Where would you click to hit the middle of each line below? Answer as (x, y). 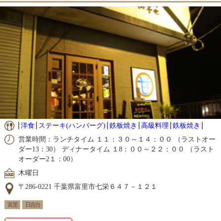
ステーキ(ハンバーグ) (72, 126)
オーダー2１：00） (47, 159)
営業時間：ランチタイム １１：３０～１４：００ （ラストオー (117, 140)
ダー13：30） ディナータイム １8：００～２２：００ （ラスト (116, 149)
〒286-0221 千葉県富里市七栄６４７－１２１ (88, 187)
